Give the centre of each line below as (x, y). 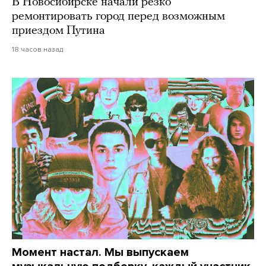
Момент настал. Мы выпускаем (100, 252)
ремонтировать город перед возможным (118, 16)
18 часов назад (37, 49)
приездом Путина (58, 31)
